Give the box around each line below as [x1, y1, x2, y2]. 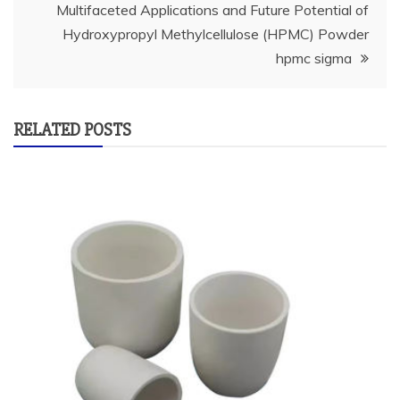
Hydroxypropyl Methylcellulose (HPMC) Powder [62, 25, 369, 43]
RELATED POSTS [13, 119, 131, 141]
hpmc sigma [276, 49, 352, 67]
